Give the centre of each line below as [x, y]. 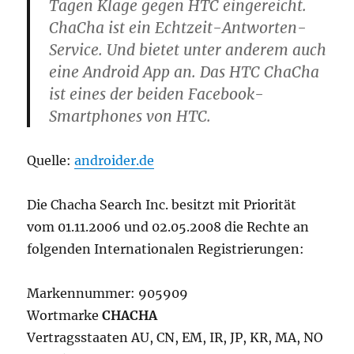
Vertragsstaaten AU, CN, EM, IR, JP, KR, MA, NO [175, 337]
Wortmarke [65, 315]
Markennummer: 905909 [108, 293]
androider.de [115, 160]
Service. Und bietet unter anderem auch [188, 50]
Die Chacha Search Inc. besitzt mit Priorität [162, 205]
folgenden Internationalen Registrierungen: [166, 249]
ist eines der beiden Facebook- [157, 94]
